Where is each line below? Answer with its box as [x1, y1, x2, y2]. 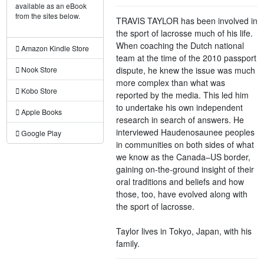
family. [116, 237, 140, 249]
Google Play [19, 128, 61, 138]
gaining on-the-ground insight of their [116, 163, 255, 175]
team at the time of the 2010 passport [116, 51, 257, 64]
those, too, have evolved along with [116, 187, 248, 200]
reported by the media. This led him [116, 88, 249, 101]
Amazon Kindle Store [19, 43, 89, 54]
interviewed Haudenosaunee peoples [116, 126, 255, 138]
